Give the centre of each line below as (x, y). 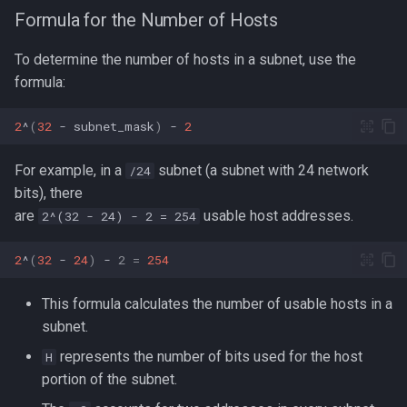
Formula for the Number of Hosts (146, 20)
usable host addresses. (277, 216)
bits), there (49, 193)
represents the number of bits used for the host (209, 357)
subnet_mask (114, 126)
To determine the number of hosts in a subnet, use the (185, 60)
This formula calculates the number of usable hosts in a (217, 304)
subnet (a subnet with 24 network (262, 170)
